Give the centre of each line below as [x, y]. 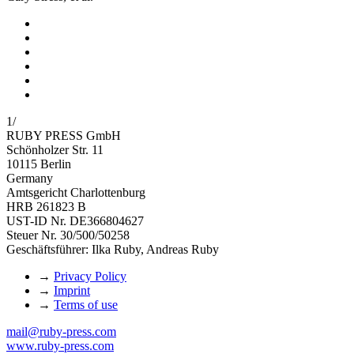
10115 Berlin [39, 164]
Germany [30, 178]
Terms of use [86, 304]
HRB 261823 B [46, 206]
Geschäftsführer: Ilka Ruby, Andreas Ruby [113, 249]
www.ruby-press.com [60, 345]
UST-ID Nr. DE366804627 [75, 220]
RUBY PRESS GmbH [64, 135]
